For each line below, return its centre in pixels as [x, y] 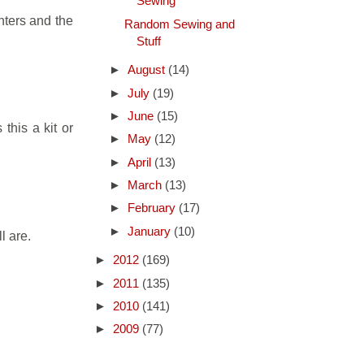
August [147, 70]
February [153, 208]
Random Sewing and [179, 24]
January [150, 231]
